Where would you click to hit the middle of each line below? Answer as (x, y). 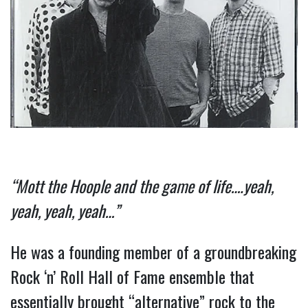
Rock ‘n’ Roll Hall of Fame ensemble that (132, 277)
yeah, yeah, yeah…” (65, 211)
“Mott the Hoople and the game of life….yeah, (142, 186)
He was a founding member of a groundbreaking (153, 252)
